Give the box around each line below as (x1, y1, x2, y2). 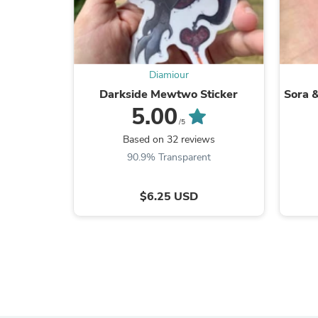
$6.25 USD (139, 188, 198, 204)
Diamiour (148, 67, 189, 82)
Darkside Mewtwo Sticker (99, 86, 238, 102)
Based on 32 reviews (122, 132, 215, 146)
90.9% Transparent (126, 150, 211, 164)
